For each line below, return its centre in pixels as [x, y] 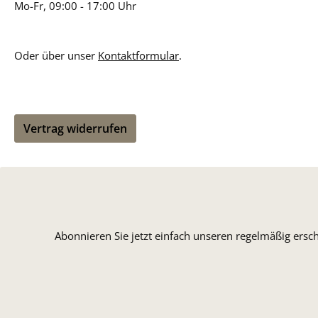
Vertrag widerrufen [75, 129]
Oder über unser [56, 56]
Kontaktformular [138, 56]
